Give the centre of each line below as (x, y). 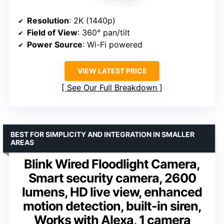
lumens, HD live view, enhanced (112, 192)
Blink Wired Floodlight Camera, (112, 164)
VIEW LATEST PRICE (112, 70)
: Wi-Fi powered (112, 44)
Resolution (48, 20)
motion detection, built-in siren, (112, 206)
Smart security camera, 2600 (112, 178)
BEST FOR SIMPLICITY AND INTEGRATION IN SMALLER (102, 134)
